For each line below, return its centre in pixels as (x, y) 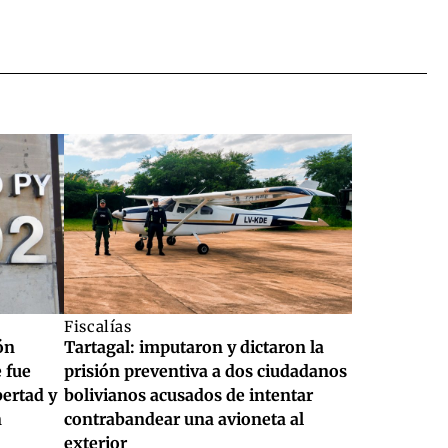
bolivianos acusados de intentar (188, 395)
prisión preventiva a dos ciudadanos (205, 371)
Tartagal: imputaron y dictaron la (194, 347)
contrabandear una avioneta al (184, 419)
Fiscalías (98, 327)
